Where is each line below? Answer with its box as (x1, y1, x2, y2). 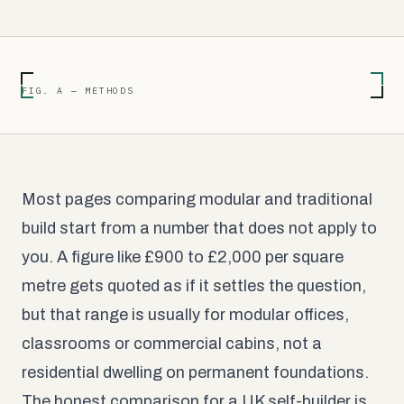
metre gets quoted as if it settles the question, (22, 276, 366, 295)
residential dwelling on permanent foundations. (22, 363, 369, 381)
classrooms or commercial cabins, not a (22, 334, 322, 353)
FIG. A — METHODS (22, 84, 134, 96)
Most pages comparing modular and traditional (22, 189, 372, 208)
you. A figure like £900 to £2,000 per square (22, 247, 344, 266)
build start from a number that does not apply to (22, 218, 377, 237)
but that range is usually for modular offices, (22, 305, 349, 324)
